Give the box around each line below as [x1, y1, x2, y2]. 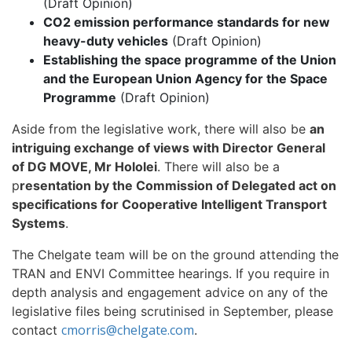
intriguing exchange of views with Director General [12, 140, 325, 156]
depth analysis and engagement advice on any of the [12, 284, 328, 300]
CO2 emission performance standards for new [43, 14, 330, 30]
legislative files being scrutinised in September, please [12, 303, 333, 319]
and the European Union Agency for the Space [43, 71, 328, 86]
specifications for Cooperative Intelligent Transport [12, 196, 327, 212]
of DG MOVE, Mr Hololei [12, 159, 157, 174]
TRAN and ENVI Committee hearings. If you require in [12, 266, 329, 281]
